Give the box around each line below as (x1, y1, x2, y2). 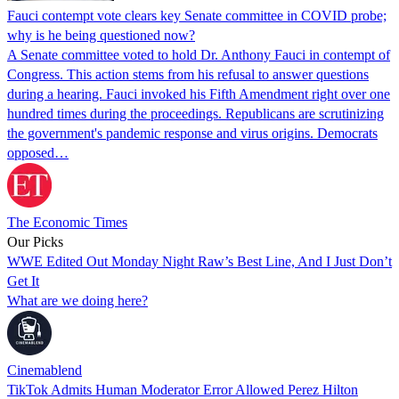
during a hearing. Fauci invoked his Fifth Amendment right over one (7, 86, 390, 102)
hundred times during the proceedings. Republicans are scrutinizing (7, 106, 384, 122)
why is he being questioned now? (7, 28, 195, 44)
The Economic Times (7, 215, 127, 231)
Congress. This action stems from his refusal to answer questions (7, 67, 369, 83)
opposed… (7, 145, 69, 161)
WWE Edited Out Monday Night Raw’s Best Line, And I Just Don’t (7, 254, 392, 270)
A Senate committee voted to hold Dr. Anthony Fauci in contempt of (7, 47, 390, 63)
